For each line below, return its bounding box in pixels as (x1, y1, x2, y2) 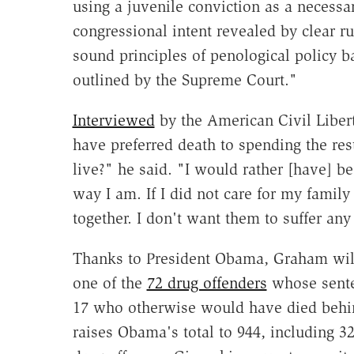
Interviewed (72, 111, 155, 130)
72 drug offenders (146, 273, 267, 293)
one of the (72, 273, 147, 293)
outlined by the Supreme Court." (72, 70, 297, 90)
